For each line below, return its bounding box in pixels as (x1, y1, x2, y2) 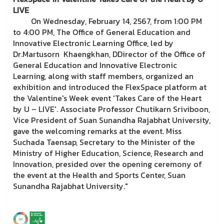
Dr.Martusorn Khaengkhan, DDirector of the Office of (13, 48, 205, 60)
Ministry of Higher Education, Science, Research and (13, 147, 203, 159)
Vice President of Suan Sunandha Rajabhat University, (13, 114, 210, 126)
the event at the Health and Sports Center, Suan (13, 169, 185, 181)
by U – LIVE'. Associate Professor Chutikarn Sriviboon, (13, 103, 210, 115)
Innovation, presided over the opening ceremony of (13, 158, 202, 170)
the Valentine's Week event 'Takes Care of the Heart (13, 92, 201, 104)
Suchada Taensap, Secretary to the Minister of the (13, 136, 195, 148)
